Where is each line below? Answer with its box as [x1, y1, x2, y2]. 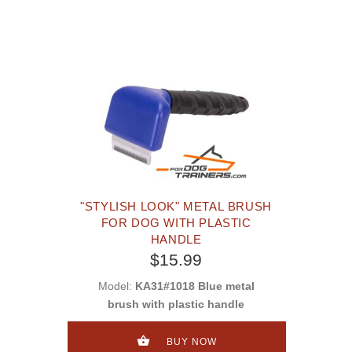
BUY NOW [163, 335, 220, 347]
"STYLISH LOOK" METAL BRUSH [80, 200, 272, 214]
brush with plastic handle [108, 298, 244, 311]
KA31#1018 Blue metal [134, 280, 255, 293]
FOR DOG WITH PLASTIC [101, 216, 251, 230]
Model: [97, 280, 135, 293]
